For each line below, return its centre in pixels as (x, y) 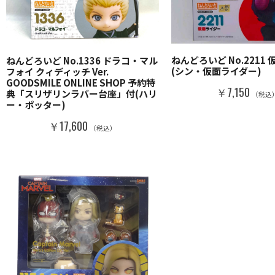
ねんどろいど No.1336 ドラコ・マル (82, 60)
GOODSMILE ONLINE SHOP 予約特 (81, 82)
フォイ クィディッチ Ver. (57, 71)
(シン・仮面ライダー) (216, 71)
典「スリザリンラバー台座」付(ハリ (82, 93)
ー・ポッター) (36, 104)
